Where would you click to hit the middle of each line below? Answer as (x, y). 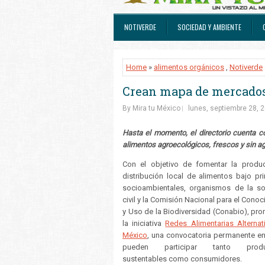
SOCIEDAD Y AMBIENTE (209, 27)
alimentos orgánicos (189, 67)
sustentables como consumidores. (183, 259)
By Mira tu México (151, 108)
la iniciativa (144, 223)
